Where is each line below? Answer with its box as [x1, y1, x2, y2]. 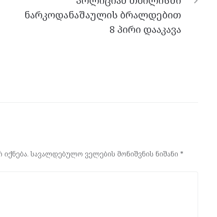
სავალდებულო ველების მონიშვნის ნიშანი [31, 149, 180, 158]
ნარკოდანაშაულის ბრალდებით [24, 8, 181, 21]
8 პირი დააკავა [109, 22, 181, 36]
